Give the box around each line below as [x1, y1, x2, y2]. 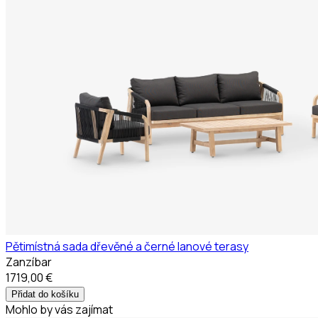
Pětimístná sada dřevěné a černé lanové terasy [6, 238, 248, 254]
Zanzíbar [6, 253, 52, 270]
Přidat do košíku [11, 288, 79, 300]
